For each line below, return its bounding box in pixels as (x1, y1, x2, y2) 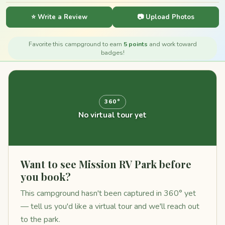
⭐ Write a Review (31, 12, 87, 22)
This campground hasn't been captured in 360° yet (21, 188, 196, 199)
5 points (123, 40, 148, 48)
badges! (100, 48, 125, 57)
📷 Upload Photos (137, 12, 194, 22)
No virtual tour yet (78, 109, 147, 120)
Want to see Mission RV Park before (21, 157, 191, 171)
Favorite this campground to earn (28, 40, 124, 48)
